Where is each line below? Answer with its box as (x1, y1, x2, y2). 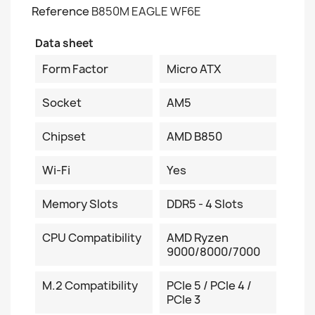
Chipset (42, 128, 86, 144)
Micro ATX (166, 60, 221, 77)
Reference (32, 3, 89, 19)
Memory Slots (42, 195, 118, 212)
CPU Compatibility (42, 229, 141, 245)
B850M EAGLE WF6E (91, 3, 201, 19)
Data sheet (35, 35, 94, 51)
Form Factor (42, 60, 108, 77)
